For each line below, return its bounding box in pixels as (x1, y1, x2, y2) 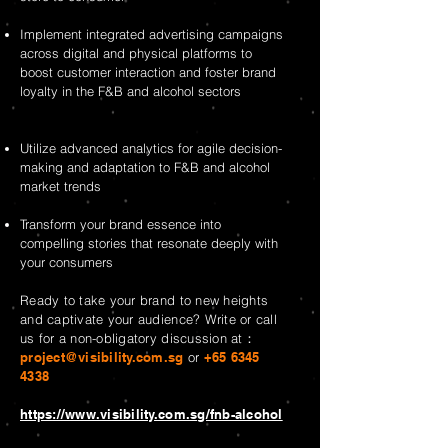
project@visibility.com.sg (20, 349, 184, 365)
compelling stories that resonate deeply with (20, 235, 278, 251)
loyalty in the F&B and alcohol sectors (20, 83, 285, 99)
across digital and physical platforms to (20, 45, 252, 61)
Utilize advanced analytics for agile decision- (20, 140, 282, 156)
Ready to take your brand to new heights (20, 292, 269, 308)
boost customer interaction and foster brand (20, 64, 276, 80)
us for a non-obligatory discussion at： (20, 330, 256, 346)
